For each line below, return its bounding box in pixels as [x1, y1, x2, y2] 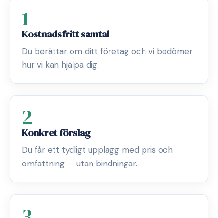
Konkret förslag [22, 126, 91, 140]
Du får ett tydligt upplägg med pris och [22, 145, 173, 155]
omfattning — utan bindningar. [22, 158, 137, 169]
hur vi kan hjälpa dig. [22, 59, 99, 70]
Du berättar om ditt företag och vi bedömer [22, 46, 193, 56]
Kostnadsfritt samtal [22, 27, 109, 41]
